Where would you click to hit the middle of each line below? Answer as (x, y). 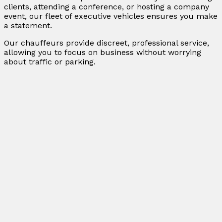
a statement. (28, 26)
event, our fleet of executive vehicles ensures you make (111, 16)
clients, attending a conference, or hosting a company (107, 7)
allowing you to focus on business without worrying (103, 53)
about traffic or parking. (50, 62)
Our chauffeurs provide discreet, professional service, (107, 43)
